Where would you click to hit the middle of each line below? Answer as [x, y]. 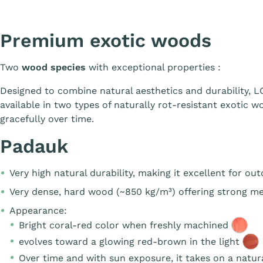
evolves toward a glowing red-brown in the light [131, 241]
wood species [54, 67]
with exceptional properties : [153, 67]
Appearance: [38, 210]
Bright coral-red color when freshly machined [125, 225]
